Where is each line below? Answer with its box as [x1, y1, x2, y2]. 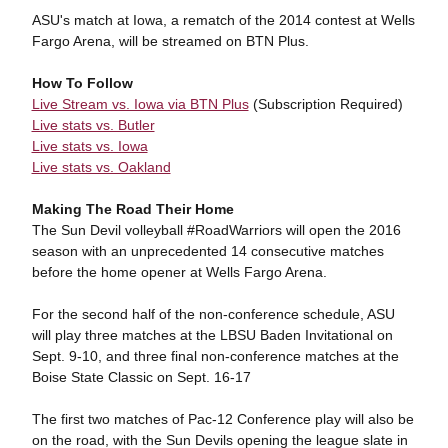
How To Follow [31, 75, 133, 91]
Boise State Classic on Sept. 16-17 [31, 369, 251, 385]
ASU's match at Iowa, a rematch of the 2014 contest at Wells [31, 12, 415, 28]
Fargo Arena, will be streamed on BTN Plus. [31, 33, 309, 49]
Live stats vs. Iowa [31, 138, 148, 154]
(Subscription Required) [248, 96, 403, 112]
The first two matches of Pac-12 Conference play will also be [31, 411, 414, 427]
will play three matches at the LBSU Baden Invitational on [31, 327, 393, 343]
